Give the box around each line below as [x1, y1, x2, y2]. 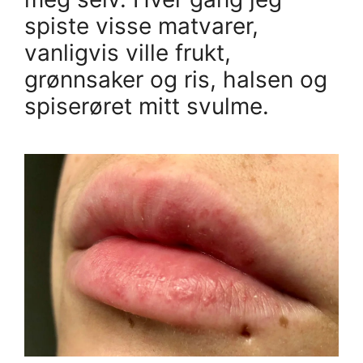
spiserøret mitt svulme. [24, 92, 269, 120]
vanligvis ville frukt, [24, 38, 231, 66]
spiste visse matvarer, [24, 11, 258, 40]
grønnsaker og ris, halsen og [24, 65, 327, 93]
